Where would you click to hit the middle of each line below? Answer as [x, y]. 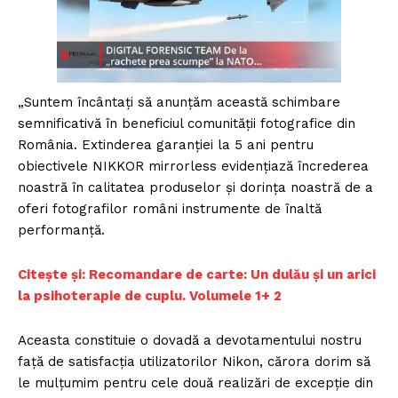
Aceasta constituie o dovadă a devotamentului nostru [190, 340]
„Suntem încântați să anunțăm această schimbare [179, 102]
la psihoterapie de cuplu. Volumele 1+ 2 [150, 295]
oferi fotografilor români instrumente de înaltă [170, 208]
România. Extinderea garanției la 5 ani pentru [166, 144]
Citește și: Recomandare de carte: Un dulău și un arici [197, 274]
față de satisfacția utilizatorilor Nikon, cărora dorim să [194, 361]
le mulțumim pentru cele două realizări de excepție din [195, 382]
